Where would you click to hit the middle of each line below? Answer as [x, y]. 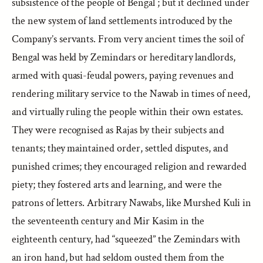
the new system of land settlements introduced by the [122, 21]
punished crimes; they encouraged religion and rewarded [129, 166]
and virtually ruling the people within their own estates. [127, 112]
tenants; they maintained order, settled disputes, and [120, 148]
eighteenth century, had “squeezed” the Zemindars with [126, 239]
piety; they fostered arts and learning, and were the [117, 185]
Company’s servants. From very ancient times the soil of [128, 39]
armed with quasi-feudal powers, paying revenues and [123, 75]
